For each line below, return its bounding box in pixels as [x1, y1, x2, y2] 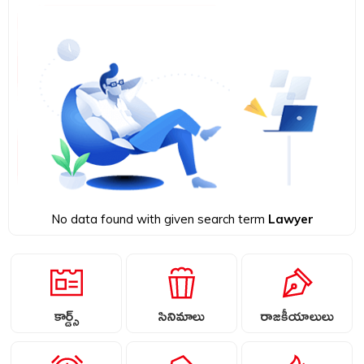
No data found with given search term [50, 210, 268, 227]
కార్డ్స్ [54, 307, 79, 330]
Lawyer [267, 210, 314, 227]
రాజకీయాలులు [259, 307, 334, 330]
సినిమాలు [158, 307, 205, 330]
